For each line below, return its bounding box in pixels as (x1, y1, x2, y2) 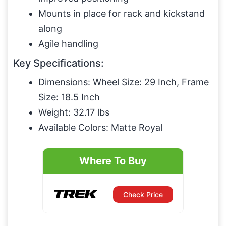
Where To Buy (79, 154, 147, 167)
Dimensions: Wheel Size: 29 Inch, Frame (38, 76, 209, 87)
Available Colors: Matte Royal (38, 122, 162, 133)
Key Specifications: (13, 56, 104, 69)
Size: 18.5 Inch (38, 91, 100, 102)
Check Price (123, 190, 163, 199)
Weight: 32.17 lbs (38, 106, 109, 118)
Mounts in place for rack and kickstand (38, 8, 205, 19)
